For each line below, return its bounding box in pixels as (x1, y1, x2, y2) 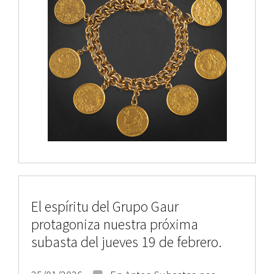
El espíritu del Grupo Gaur (31, 197, 179, 216)
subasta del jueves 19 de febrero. (31, 232, 222, 251)
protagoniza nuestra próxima (31, 215, 198, 234)
